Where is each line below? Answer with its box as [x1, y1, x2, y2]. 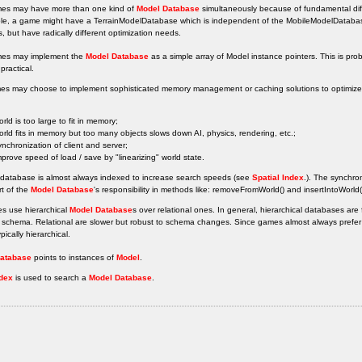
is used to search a [13, 272, 89, 282]
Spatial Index [252, 172, 304, 182]
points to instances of [32, 252, 116, 262]
